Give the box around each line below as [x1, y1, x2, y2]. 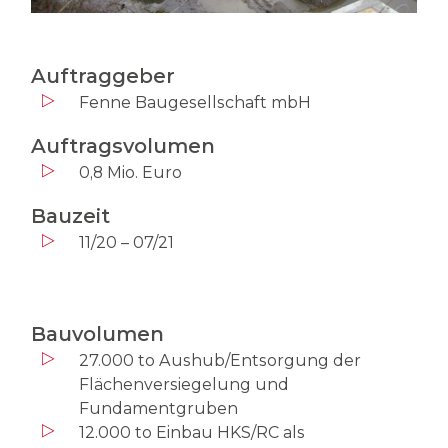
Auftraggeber [30, 63, 175, 88]
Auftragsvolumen [30, 133, 215, 158]
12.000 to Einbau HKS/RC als [78, 422, 305, 442]
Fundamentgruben [78, 398, 238, 418]
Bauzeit [30, 203, 110, 228]
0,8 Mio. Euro [78, 162, 182, 182]
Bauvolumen [30, 321, 164, 346]
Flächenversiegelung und [78, 374, 289, 394]
